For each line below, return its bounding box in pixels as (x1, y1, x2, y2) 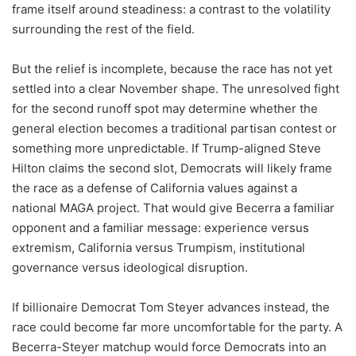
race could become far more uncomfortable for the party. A (12, 319, 342, 335)
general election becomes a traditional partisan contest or (12, 120, 337, 136)
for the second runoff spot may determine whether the (12, 100, 318, 116)
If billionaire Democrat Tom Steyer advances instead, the (12, 299, 330, 315)
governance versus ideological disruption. (12, 259, 248, 275)
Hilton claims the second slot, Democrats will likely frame (12, 160, 332, 176)
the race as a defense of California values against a (12, 180, 297, 195)
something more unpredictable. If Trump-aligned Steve (12, 140, 321, 156)
